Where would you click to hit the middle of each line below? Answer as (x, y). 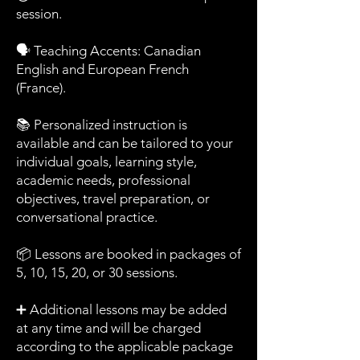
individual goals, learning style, (106, 162)
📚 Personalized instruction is (102, 125)
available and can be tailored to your (125, 143)
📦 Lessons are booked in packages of (129, 254)
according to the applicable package (125, 346)
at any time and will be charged (108, 328)
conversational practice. (87, 217)
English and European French (102, 69)
